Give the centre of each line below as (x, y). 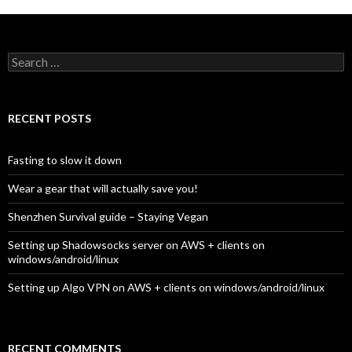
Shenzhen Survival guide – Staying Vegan (108, 216)
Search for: (35, 59)
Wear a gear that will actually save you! (103, 188)
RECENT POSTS (49, 118)
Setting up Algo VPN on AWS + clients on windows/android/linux (166, 287)
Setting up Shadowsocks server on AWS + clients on (136, 245)
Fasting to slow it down (65, 160)
